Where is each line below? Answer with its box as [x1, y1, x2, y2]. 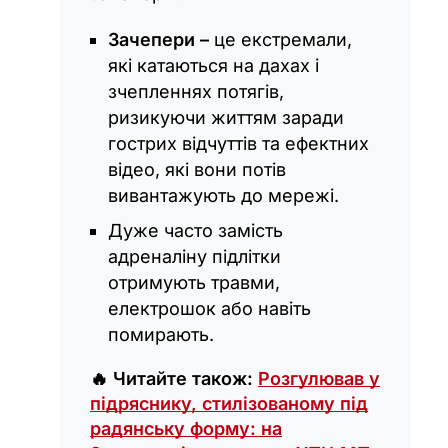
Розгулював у [258, 368, 380, 390]
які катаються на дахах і [108, 55, 319, 77]
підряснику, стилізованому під [90, 393, 368, 415]
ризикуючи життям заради [108, 107, 344, 129]
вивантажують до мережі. [108, 185, 339, 207]
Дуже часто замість [108, 220, 283, 242]
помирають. [108, 324, 214, 346]
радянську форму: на [90, 418, 282, 440]
